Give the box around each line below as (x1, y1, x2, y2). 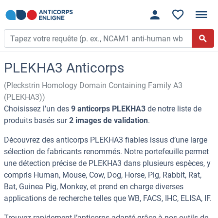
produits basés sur (4, 116, 69, 126)
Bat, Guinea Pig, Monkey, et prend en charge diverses (4, 182, 183, 192)
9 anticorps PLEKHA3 (71, 104, 145, 114)
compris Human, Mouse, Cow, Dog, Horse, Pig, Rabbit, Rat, (4, 170, 201, 180)
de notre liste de (145, 104, 201, 114)
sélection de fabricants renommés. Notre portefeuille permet (4, 147, 209, 157)
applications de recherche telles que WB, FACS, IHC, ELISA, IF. (4, 194, 212, 203)
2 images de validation (69, 116, 148, 126)
